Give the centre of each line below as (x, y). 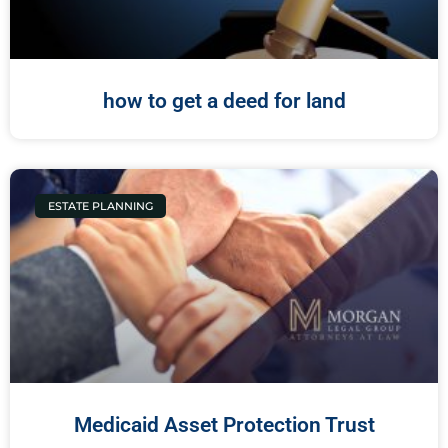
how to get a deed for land (224, 101)
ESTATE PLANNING (101, 205)
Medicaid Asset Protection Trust (224, 425)
